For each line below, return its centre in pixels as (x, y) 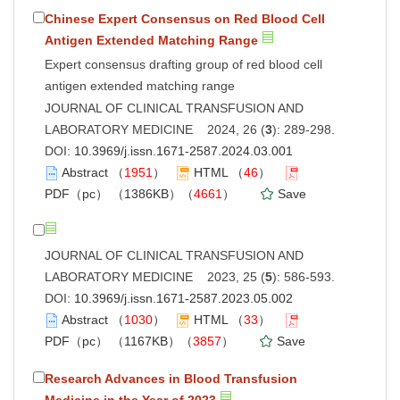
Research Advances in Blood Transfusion (171, 378)
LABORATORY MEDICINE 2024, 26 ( (155, 129)
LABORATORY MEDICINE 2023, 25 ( (155, 276)
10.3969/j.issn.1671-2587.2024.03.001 (183, 150)
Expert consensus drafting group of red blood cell (183, 64)
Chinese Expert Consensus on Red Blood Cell (185, 18)
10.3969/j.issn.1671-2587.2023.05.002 (183, 298)
